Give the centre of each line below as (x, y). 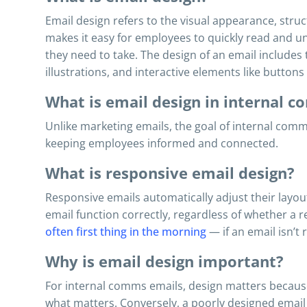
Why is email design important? (164, 261)
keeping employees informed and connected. (162, 143)
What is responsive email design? (170, 173)
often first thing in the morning (126, 232)
